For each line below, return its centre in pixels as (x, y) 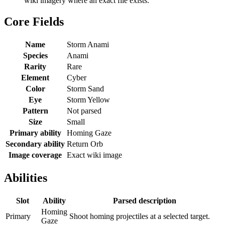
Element (35, 77)
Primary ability (35, 133)
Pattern (35, 110)
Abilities (26, 178)
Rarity (35, 66)
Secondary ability (35, 144)
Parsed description (144, 200)
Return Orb (85, 144)
